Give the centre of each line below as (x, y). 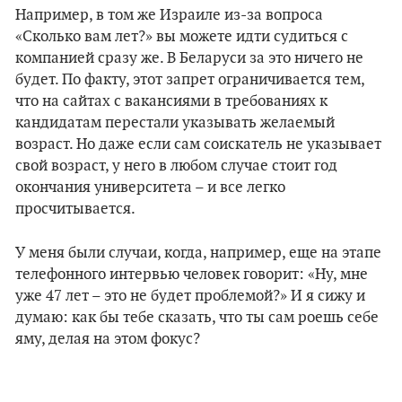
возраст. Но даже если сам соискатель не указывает (198, 144)
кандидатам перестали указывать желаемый (175, 123)
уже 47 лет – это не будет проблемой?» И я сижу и (190, 296)
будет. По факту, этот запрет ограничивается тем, (190, 80)
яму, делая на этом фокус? (108, 339)
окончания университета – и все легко (150, 188)
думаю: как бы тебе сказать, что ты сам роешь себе (197, 318)
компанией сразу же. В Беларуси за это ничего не (189, 58)
